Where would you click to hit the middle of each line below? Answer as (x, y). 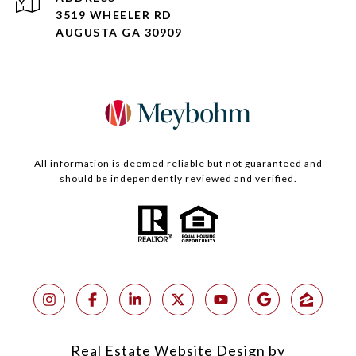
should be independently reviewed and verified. (178, 179)
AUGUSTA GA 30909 (119, 33)
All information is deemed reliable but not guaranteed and (178, 164)
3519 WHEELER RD (114, 15)
